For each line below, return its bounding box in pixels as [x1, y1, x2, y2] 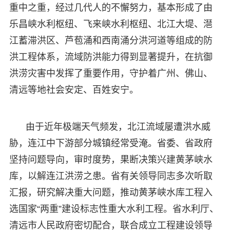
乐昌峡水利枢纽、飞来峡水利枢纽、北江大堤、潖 [9, 18, 213, 29]
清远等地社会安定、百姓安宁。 [9, 84, 139, 95]
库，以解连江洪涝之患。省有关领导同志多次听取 [9, 170, 213, 181]
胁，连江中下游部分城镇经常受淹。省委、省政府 [9, 138, 213, 148]
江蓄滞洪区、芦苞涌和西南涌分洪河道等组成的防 [9, 35, 213, 46]
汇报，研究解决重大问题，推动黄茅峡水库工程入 [9, 187, 213, 198]
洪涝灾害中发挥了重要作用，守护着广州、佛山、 [9, 68, 213, 79]
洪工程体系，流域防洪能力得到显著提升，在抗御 [9, 51, 213, 62]
